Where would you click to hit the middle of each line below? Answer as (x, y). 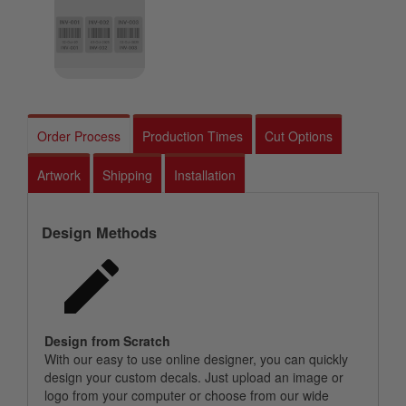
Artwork (59, 175)
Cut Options (299, 136)
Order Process (79, 136)
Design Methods (99, 232)
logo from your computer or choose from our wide (187, 395)
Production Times (193, 136)
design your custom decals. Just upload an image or (194, 377)
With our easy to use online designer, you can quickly (196, 359)
